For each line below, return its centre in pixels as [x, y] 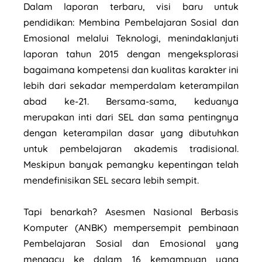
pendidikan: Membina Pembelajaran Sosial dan [131, 23]
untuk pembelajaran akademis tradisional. [131, 149]
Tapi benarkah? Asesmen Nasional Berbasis [131, 212]
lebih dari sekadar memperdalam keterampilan [131, 86]
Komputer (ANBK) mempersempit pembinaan [131, 228]
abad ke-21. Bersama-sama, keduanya [131, 101]
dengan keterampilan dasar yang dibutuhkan [131, 133]
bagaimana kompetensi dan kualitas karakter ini [131, 70]
